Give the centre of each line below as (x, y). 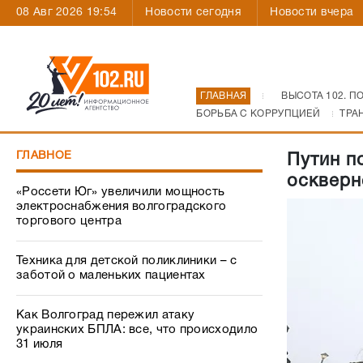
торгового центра (69, 221)
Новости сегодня (193, 13)
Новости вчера (312, 13)
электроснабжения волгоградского (122, 207)
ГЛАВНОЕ (44, 156)
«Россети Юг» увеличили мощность (121, 192)
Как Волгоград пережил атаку (106, 315)
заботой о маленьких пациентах (111, 275)
